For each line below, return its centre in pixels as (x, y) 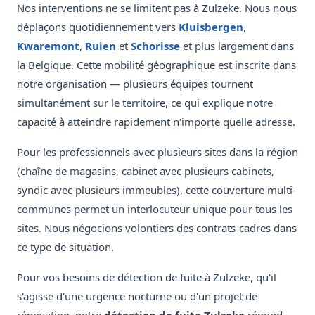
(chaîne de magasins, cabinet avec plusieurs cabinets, (146, 171)
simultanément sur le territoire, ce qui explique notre (145, 103)
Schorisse (155, 46)
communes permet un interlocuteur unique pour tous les (155, 209)
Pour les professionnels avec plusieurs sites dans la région (157, 152)
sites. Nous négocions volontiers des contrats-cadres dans (157, 228)
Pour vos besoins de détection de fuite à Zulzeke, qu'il (147, 277)
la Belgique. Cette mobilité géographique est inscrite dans (156, 65)
